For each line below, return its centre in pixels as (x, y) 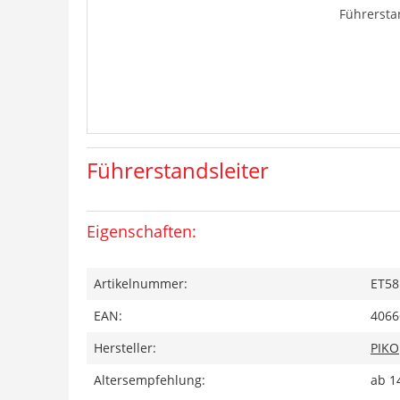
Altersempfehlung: (150, 380)
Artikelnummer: (141, 283)
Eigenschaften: (142, 231)
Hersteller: (125, 348)
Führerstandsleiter (178, 170)
